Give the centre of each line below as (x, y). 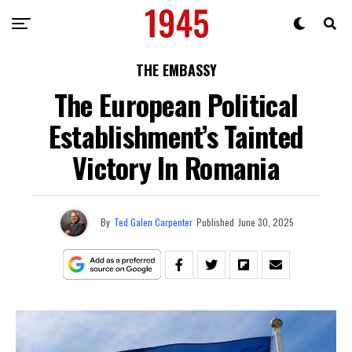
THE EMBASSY (176, 70)
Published (215, 222)
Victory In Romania (176, 167)
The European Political (176, 104)
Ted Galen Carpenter (153, 222)
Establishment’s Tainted (176, 136)
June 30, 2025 (266, 222)
